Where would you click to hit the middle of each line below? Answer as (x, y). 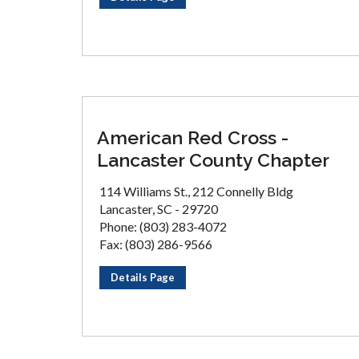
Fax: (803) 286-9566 (156, 244)
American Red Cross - (193, 137)
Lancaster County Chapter (213, 160)
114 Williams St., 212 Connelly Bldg (196, 191)
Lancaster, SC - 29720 (159, 209)
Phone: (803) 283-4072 (163, 226)
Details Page (143, 277)
